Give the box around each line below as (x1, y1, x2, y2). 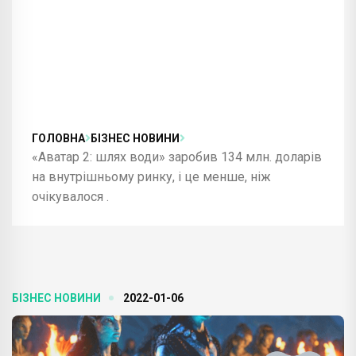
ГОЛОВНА (32, 131, 85, 145)
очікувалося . (32, 188, 109, 204)
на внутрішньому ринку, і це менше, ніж (32, 168, 271, 184)
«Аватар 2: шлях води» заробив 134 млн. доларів (32, 149, 322, 164)
